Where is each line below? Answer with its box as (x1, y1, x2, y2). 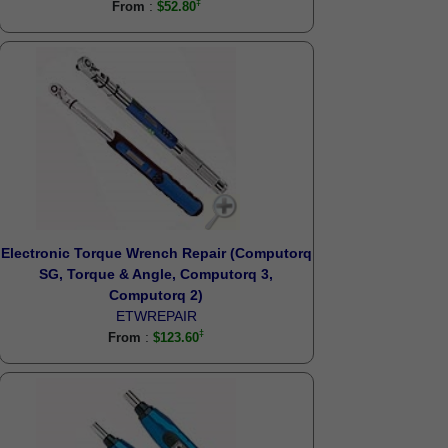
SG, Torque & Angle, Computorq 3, (39, 266, 274, 282)
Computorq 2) (108, 287, 203, 303)
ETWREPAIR (115, 308, 197, 324)
